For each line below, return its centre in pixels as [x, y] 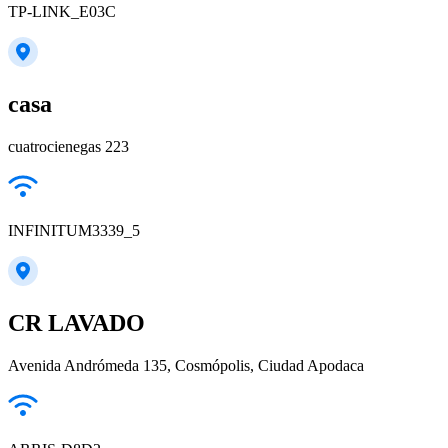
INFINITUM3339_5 [74, 230]
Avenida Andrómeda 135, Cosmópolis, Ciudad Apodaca [186, 365]
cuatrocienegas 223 [68, 146]
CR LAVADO [76, 322]
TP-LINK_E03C [62, 11]
